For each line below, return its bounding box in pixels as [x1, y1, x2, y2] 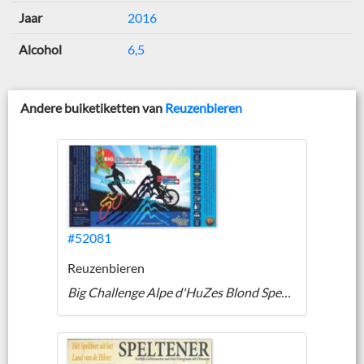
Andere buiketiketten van [20, 99, 165, 115]
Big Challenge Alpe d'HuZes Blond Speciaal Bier [281, 284, 291, 300]
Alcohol [19, 41, 62, 57]
